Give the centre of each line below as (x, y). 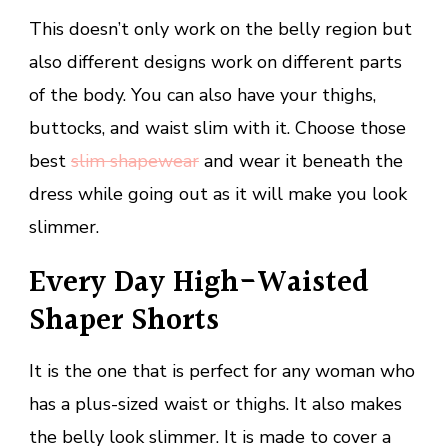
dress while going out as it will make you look (218, 194)
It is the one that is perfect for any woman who (222, 371)
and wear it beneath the (301, 161)
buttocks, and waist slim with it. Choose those (217, 128)
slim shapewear (135, 161)
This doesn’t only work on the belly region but (220, 29)
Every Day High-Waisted (199, 283)
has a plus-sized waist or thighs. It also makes (215, 404)
